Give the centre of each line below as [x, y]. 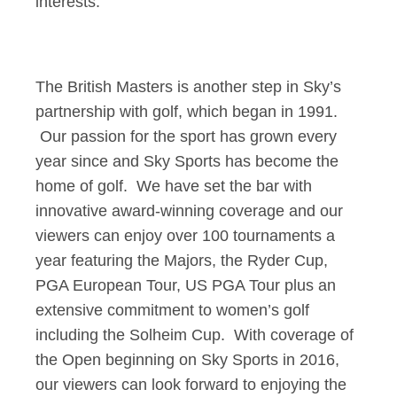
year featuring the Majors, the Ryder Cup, [182, 261]
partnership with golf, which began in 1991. [187, 112]
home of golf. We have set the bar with [174, 186]
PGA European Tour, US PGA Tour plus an [186, 285]
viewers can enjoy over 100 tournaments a [185, 236]
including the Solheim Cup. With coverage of [195, 335]
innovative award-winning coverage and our [189, 211]
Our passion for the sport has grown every [186, 136]
